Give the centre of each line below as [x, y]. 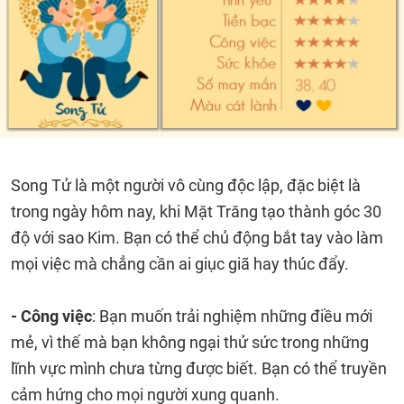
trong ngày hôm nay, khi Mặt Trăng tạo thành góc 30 [196, 211]
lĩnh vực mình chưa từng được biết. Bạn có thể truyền [199, 368]
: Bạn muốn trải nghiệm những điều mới [232, 316]
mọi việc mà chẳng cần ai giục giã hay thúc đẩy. [180, 264]
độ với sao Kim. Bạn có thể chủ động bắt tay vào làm [197, 238]
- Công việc [51, 316]
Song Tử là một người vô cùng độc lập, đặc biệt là [186, 185]
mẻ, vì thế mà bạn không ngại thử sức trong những [190, 342]
